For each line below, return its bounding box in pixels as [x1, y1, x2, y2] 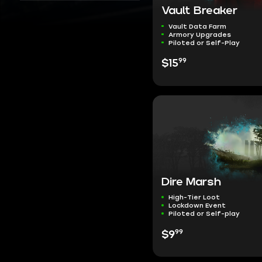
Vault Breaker [161, 6, 239, 16]
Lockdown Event [168, 201, 226, 210]
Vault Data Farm [168, 22, 226, 30]
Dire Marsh [161, 177, 222, 187]
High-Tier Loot [168, 193, 220, 202]
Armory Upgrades [168, 30, 231, 39]
